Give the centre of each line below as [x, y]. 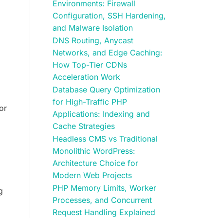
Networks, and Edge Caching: [107, 53]
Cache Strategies [83, 126]
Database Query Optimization [106, 90]
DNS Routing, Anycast [93, 40]
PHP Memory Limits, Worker [104, 188]
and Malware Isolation [92, 28]
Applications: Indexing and [101, 114]
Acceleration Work [86, 77]
